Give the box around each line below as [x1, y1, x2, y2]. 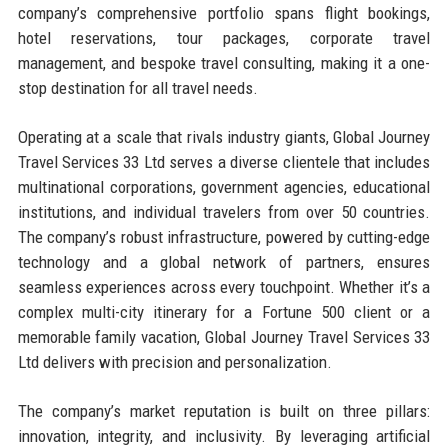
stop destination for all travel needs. [17, 77, 258, 98]
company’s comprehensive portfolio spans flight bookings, [17, 2, 431, 23]
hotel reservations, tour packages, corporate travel [17, 27, 431, 48]
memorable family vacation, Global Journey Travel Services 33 [17, 326, 431, 347]
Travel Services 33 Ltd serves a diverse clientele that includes [17, 151, 431, 172]
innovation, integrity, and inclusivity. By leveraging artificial [17, 425, 431, 446]
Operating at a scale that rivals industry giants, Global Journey [17, 126, 431, 147]
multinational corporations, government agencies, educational [17, 176, 431, 197]
